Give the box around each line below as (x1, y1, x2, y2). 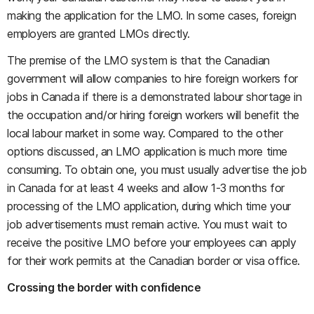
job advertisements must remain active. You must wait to (7, 217, 287, 231)
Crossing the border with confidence (7, 280, 201, 294)
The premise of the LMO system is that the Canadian (7, 53, 270, 67)
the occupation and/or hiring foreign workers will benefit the (7, 108, 299, 122)
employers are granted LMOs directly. (7, 27, 190, 41)
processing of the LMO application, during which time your (7, 199, 291, 213)
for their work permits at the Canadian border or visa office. (7, 254, 300, 268)
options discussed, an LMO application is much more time (7, 144, 287, 158)
